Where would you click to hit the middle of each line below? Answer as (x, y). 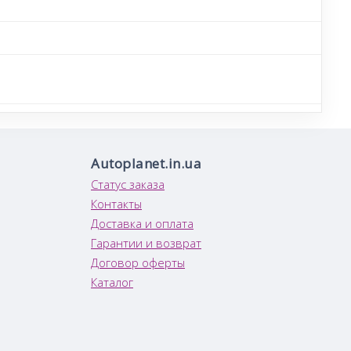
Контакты (116, 203)
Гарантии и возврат (146, 242)
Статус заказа (128, 184)
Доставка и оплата (142, 223)
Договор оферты (138, 262)
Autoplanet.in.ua (146, 163)
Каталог (112, 282)
